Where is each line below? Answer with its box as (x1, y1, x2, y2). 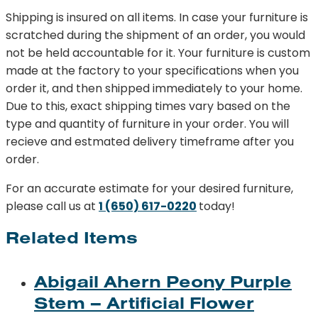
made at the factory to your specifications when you (6, 62, 299, 79)
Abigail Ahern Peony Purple (34, 270, 292, 292)
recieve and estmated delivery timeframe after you (6, 133, 294, 150)
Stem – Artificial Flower (34, 292, 254, 313)
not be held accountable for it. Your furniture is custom (6, 45, 310, 61)
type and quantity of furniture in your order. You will (6, 116, 289, 132)
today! (199, 198, 235, 214)
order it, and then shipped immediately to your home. (6, 80, 302, 97)
